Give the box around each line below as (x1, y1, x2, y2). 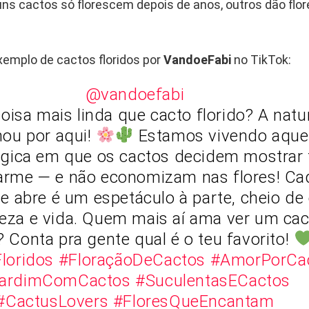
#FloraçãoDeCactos (58, 250, 206, 270)
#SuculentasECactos (135, 270, 291, 290)
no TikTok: (234, 52, 291, 67)
